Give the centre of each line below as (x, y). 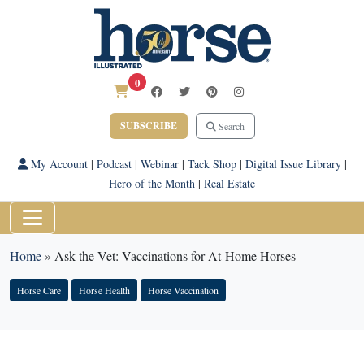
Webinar (159, 164)
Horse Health (104, 290)
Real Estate (230, 183)
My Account (57, 164)
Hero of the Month (152, 183)
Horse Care (39, 290)
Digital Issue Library (293, 164)
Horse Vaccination (183, 290)
